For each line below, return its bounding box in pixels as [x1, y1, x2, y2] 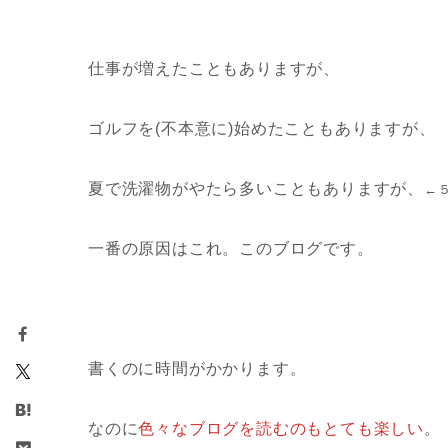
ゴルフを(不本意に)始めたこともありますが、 [88, 120, 436, 138]
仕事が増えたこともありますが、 [88, 60, 340, 78]
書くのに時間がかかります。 [88, 360, 307, 378]
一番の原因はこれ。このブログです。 [88, 240, 374, 258]
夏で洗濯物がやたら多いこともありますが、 [88, 180, 424, 198]
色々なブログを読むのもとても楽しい [138, 420, 425, 438]
